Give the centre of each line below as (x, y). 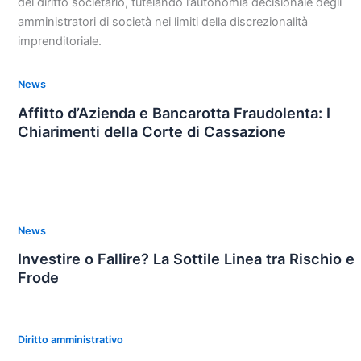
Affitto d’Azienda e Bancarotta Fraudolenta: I (174, 112)
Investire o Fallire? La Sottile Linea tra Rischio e (186, 259)
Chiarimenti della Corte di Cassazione (151, 131)
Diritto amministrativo (70, 340)
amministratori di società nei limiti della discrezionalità (162, 21)
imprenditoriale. (59, 41)
